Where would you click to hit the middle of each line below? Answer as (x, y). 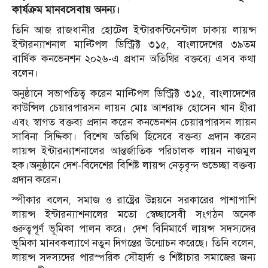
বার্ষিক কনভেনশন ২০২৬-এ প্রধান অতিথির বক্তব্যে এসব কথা (134, 59)
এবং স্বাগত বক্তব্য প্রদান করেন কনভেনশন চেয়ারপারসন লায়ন (134, 123)
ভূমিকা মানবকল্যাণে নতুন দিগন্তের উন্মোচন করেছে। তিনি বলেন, (134, 243)
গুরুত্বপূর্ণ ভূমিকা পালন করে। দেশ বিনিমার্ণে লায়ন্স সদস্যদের (134, 229)
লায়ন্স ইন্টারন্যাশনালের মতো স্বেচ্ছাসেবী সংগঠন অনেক (134, 215)
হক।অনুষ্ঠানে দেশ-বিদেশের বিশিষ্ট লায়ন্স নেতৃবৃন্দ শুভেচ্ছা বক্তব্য (134, 166)
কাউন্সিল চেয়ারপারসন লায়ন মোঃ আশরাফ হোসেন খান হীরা (134, 108)
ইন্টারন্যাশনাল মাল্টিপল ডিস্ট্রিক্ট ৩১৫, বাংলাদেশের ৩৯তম (134, 45)
